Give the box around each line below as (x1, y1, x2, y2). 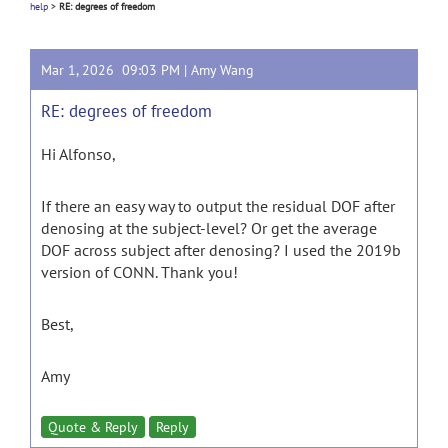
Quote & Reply (48, 418, 138, 436)
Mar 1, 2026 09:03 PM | (41, 61, 191, 79)
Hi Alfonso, (41, 144, 119, 164)
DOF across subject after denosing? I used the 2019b (41, 240, 401, 260)
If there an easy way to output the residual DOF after (41, 196, 395, 216)
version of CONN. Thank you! (41, 262, 238, 282)
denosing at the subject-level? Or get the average (41, 218, 377, 238)
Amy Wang (191, 61, 254, 79)
